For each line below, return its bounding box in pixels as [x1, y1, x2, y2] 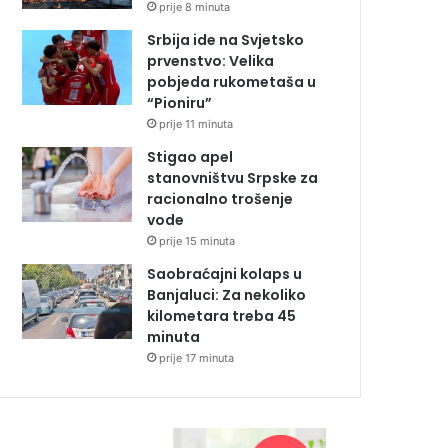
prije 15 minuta [159, 234, 235, 249]
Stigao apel [147, 147, 233, 168]
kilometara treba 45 [147, 306, 296, 327]
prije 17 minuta [159, 351, 234, 366]
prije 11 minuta [159, 117, 233, 132]
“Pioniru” [147, 93, 212, 114]
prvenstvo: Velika [147, 51, 274, 72]
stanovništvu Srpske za [147, 168, 318, 189]
